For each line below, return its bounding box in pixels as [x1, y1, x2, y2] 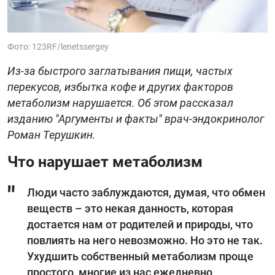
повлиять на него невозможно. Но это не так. [27, 233, 263, 247]
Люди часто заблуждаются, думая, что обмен [27, 185, 265, 199]
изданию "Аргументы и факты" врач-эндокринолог [7, 112, 264, 125]
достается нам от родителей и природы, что [27, 217, 253, 231]
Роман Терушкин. [7, 128, 96, 141]
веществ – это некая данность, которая [27, 201, 233, 215]
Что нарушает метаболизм [7, 152, 203, 171]
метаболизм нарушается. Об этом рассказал [7, 96, 233, 109]
